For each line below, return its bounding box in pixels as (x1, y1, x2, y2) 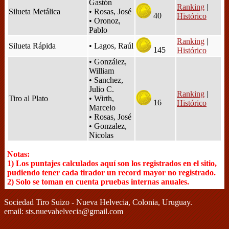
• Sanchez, (89, 75, 123, 84)
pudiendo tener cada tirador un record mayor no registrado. (7, 168, 216, 177)
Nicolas (89, 130, 113, 140)
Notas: (7, 149, 30, 158)
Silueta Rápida (9, 41, 56, 50)
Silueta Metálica (9, 7, 60, 16)
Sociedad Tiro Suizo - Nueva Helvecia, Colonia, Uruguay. (4, 197, 192, 207)
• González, (89, 57, 127, 66)
